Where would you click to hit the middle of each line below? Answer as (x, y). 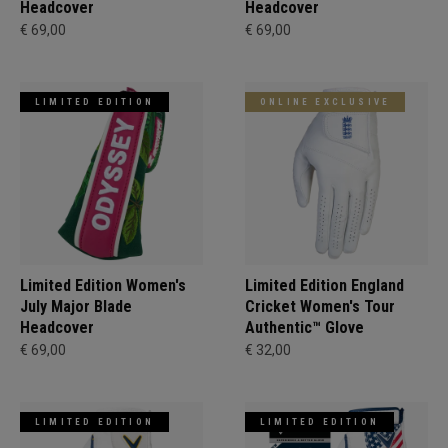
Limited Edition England (324, 285)
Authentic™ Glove (304, 327)
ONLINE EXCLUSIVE (325, 102)
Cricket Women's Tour (320, 306)
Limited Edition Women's (103, 285)
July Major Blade (76, 306)
